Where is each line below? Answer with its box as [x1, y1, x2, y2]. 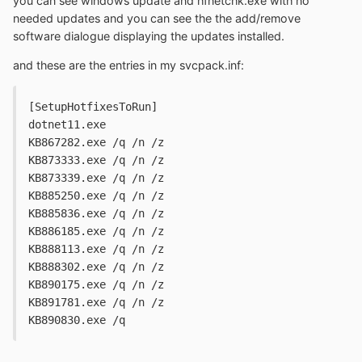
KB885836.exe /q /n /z [28, 207, 164, 221]
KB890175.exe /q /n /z [28, 278, 164, 292]
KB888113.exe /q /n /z [28, 242, 164, 256]
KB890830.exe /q [28, 314, 125, 327]
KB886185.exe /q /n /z [28, 225, 164, 238]
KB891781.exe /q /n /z [28, 296, 164, 309]
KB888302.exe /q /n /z [28, 260, 164, 274]
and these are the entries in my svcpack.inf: [13, 58, 244, 73]
